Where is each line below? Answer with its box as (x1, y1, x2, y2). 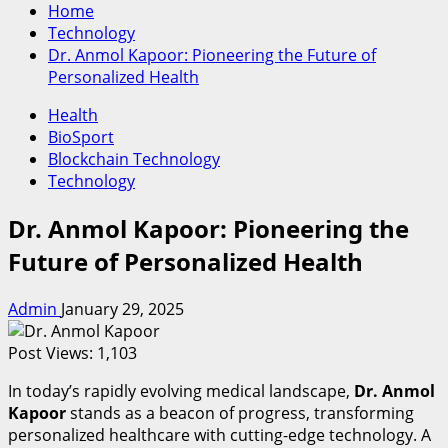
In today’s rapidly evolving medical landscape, (8, 379, 354, 402)
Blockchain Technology (48, 148, 220, 170)
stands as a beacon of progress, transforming (66, 401, 414, 424)
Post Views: (8, 341, 93, 364)
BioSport (48, 126, 114, 148)
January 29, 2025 (61, 297, 184, 320)
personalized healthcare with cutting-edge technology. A (8, 423, 431, 446)
